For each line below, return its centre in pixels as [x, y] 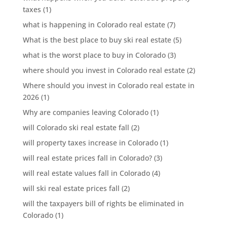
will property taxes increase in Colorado [90, 143]
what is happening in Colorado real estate [94, 25]
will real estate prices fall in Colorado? [87, 158]
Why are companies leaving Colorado [85, 112]
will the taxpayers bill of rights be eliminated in [103, 203]
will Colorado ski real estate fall [76, 127]
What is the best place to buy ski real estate [97, 40]
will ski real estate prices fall [71, 188]
